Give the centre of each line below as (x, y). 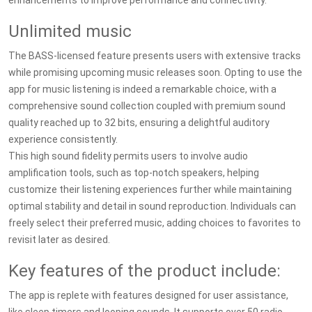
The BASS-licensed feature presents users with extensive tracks (155, 56)
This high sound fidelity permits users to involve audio (128, 156)
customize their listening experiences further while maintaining (150, 189)
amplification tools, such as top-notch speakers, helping (134, 173)
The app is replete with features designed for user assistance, (148, 295)
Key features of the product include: (145, 271)
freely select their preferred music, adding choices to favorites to (155, 223)
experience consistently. (63, 139)
